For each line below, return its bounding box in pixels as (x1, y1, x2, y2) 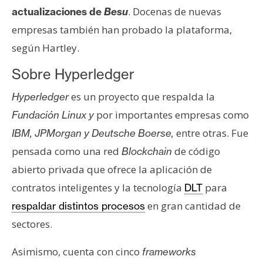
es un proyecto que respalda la (69, 90, 215, 104)
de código (172, 144, 220, 159)
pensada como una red (12, 144, 122, 159)
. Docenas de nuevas (128, 5, 221, 19)
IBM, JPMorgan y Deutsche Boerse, (12, 127, 174, 140)
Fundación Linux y (12, 109, 96, 122)
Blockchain (122, 145, 172, 158)
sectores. (12, 217, 52, 231)
